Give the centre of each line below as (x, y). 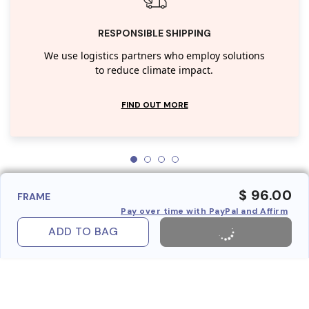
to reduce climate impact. (154, 70)
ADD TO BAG (83, 232)
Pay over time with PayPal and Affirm (204, 211)
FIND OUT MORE (154, 104)
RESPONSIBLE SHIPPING (154, 33)
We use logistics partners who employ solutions (154, 56)
